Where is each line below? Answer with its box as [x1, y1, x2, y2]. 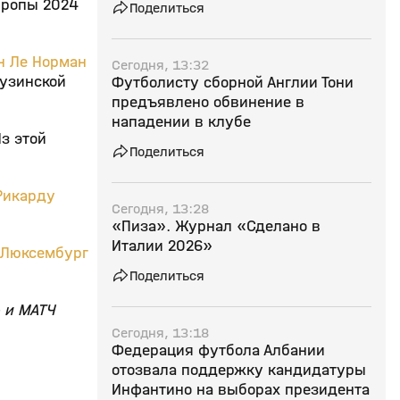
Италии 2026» [112, 237, 212, 255]
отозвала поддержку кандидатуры [112, 361, 366, 379]
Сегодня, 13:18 [112, 324, 209, 341]
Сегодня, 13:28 [112, 200, 209, 217]
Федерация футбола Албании [112, 341, 325, 360]
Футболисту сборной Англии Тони [112, 73, 354, 92]
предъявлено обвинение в [112, 93, 304, 112]
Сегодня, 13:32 [112, 56, 209, 73]
